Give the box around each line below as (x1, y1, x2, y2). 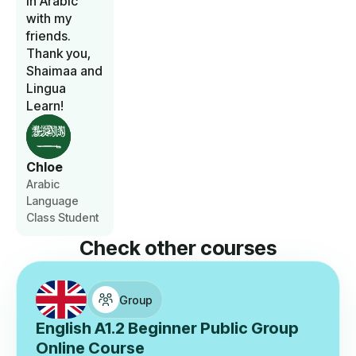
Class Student (26, 211, 99, 225)
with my (26, 10, 72, 27)
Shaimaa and (26, 63, 103, 79)
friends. (26, 28, 71, 44)
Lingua (26, 80, 66, 97)
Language (26, 194, 79, 208)
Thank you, (26, 45, 91, 62)
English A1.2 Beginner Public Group (36, 319, 299, 339)
